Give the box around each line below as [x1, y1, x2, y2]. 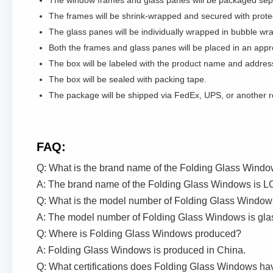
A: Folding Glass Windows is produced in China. [37, 245, 246, 255]
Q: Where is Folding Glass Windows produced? [37, 229, 241, 239]
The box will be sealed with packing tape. [49, 74, 207, 84]
